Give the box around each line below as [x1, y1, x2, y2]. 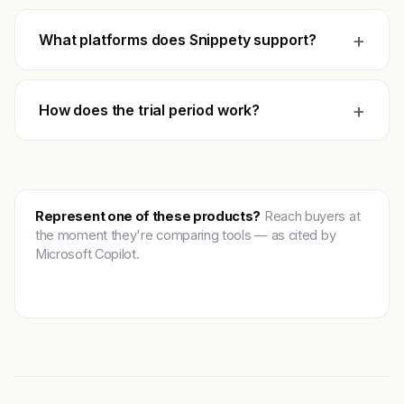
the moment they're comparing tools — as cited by [35, 227, 336, 243]
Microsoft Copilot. [35, 246, 140, 262]
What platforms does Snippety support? [39, 31, 317, 50]
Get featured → [51, 274, 146, 290]
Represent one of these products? [35, 208, 262, 225]
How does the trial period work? [39, 101, 261, 120]
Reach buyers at [261, 208, 361, 225]
